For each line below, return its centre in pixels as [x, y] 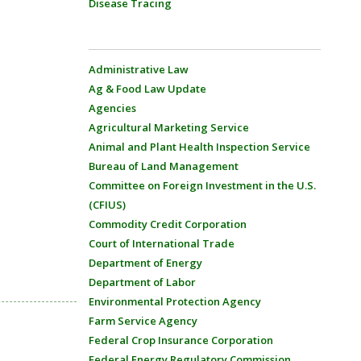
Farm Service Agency [143, 321]
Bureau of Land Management [163, 166]
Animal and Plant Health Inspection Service [199, 147]
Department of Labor [142, 282]
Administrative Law [138, 69]
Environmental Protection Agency [174, 301]
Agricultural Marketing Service [168, 127]
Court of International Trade [161, 243]
